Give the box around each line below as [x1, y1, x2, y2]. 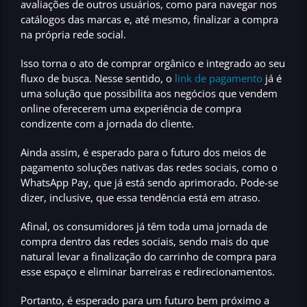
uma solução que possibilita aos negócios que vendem [21, 86, 278, 100]
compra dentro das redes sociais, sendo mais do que [21, 234, 269, 248]
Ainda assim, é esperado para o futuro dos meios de [21, 145, 266, 159]
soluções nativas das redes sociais [77, 160, 236, 174]
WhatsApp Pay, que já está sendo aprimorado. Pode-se [21, 175, 278, 189]
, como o [236, 160, 278, 174]
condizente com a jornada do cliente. [21, 116, 197, 130]
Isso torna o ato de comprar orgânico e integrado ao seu [21, 56, 285, 70]
